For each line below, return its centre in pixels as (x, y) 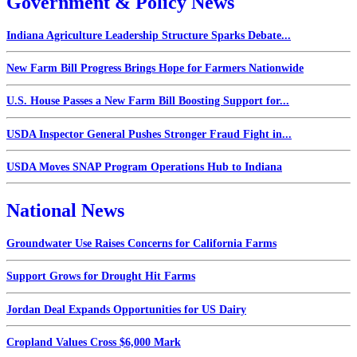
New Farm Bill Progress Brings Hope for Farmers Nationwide (155, 69)
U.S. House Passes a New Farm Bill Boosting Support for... (148, 101)
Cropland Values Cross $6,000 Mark (94, 342)
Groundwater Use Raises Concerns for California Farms (141, 244)
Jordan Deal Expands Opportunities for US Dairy (126, 309)
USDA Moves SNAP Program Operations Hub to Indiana (144, 167)
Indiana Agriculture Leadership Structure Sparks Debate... (149, 35)
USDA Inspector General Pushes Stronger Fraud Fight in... (149, 134)
